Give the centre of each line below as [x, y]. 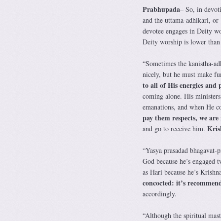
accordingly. [159, 193]
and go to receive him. [175, 128]
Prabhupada [161, 9]
